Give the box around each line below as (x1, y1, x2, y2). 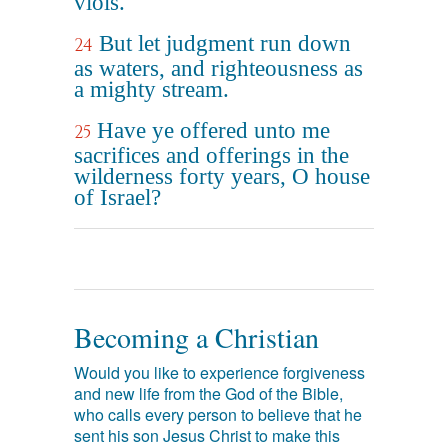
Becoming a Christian (74, 318, 319, 356)
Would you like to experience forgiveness (74, 361, 365, 384)
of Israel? (74, 185, 161, 210)
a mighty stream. (74, 77, 229, 102)
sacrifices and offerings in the (74, 143, 349, 168)
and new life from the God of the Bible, (74, 382, 343, 405)
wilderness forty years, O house (74, 164, 370, 189)
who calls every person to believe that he (74, 403, 362, 426)
